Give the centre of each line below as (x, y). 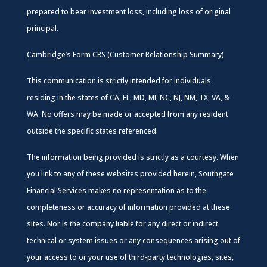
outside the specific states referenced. (92, 131)
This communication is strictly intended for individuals (119, 80)
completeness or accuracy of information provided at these (128, 207)
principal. (43, 28)
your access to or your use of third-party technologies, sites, (130, 257)
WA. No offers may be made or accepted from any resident (127, 114)
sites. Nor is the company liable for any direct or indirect (122, 223)
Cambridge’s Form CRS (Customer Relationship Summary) (125, 54)
